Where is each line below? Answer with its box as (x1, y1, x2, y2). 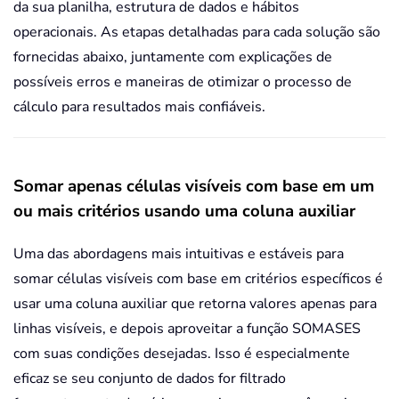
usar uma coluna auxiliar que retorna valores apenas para (13, 294, 377, 314)
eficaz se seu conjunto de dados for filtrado (13, 369, 286, 389)
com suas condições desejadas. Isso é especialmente (13, 344, 350, 364)
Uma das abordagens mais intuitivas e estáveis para (13, 244, 344, 265)
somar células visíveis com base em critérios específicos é (13, 269, 383, 289)
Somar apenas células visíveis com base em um (13, 175, 374, 199)
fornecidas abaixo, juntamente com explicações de (13, 47, 332, 68)
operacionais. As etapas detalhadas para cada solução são (13, 22, 380, 43)
